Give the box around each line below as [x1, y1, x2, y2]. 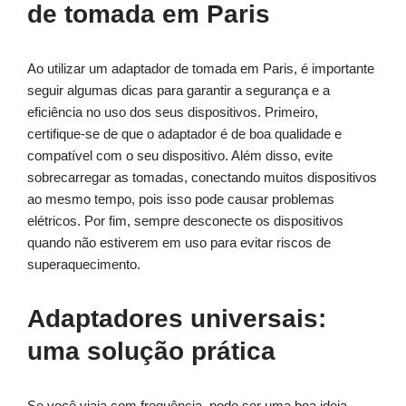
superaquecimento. [27, 256, 140, 273]
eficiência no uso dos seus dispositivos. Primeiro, [27, 104, 318, 121]
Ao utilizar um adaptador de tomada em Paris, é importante [27, 61, 374, 77]
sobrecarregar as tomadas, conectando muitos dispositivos [27, 169, 377, 186]
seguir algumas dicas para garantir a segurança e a [27, 82, 330, 99]
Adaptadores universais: [27, 304, 326, 333]
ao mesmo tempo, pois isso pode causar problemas [27, 191, 334, 208]
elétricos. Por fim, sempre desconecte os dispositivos [27, 213, 343, 229]
